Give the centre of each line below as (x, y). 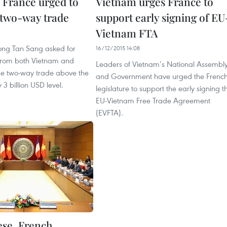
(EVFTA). (109, 112)
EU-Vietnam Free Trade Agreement (153, 100)
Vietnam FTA (127, 33)
